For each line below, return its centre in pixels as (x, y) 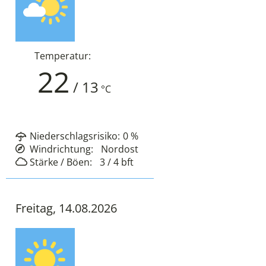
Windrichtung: (61, 149)
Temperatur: (63, 56)
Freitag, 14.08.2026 (66, 208)
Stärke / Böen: (61, 162)
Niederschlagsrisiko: (75, 136)
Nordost (120, 149)
